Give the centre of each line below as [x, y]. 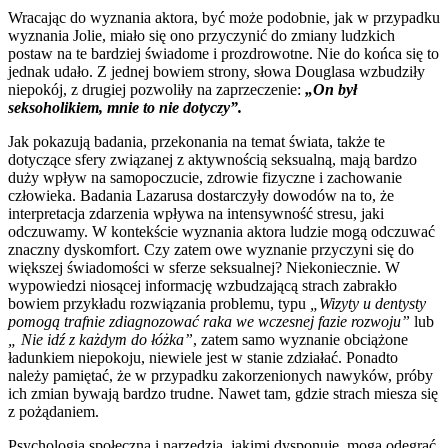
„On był [331, 89]
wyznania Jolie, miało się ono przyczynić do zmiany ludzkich [201, 35]
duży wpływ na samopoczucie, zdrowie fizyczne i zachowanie [205, 177]
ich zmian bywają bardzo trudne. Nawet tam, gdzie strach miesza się [223, 393]
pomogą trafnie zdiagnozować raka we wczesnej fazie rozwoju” [209, 321]
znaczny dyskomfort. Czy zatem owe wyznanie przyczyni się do [211, 249]
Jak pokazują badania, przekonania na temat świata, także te [196, 141]
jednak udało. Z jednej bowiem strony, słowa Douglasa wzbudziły [216, 71]
